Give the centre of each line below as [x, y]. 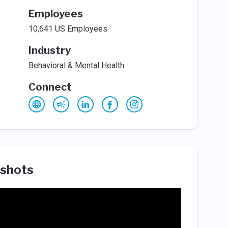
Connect [50, 87]
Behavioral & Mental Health [76, 65]
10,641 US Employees [68, 29]
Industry [49, 50]
